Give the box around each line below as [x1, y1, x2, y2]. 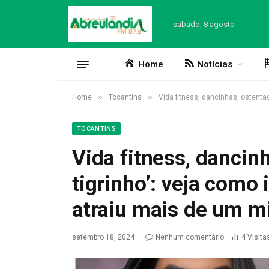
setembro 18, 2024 [72, 233, 134, 241]
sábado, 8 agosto [173, 19, 235, 29]
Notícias [197, 59, 233, 70]
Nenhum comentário [156, 233, 224, 241]
